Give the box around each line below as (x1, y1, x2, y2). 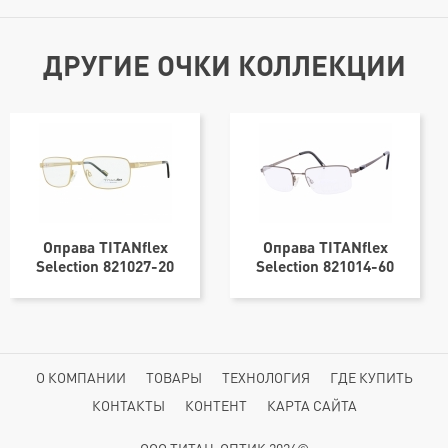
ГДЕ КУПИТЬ (329, 369, 413, 386)
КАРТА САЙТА (266, 397, 357, 414)
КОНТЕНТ (184, 397, 247, 414)
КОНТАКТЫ (91, 397, 165, 414)
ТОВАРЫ (145, 369, 202, 386)
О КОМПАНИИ (35, 369, 126, 386)
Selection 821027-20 (36, 255, 174, 275)
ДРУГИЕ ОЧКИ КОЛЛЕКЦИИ (42, 47, 406, 82)
